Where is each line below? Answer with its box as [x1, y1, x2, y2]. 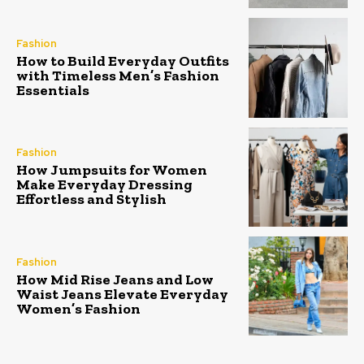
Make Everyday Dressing [16, 175, 193, 194]
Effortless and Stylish [16, 190, 167, 209]
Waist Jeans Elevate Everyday [16, 284, 228, 303]
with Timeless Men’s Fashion [16, 66, 219, 84]
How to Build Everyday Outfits [16, 51, 229, 70]
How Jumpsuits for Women [16, 161, 207, 180]
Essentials [16, 80, 89, 99]
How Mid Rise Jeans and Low [16, 270, 214, 288]
